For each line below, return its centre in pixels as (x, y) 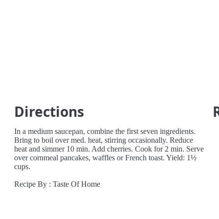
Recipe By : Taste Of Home (57, 184)
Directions (49, 111)
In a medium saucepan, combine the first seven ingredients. (105, 131)
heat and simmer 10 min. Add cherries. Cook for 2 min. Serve (109, 149)
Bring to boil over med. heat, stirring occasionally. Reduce (104, 140)
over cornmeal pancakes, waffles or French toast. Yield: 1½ (106, 158)
